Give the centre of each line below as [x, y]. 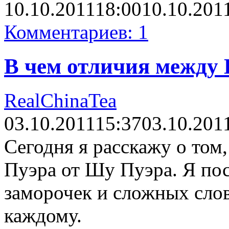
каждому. [43, 216]
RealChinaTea [60, 101]
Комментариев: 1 [76, 32]
